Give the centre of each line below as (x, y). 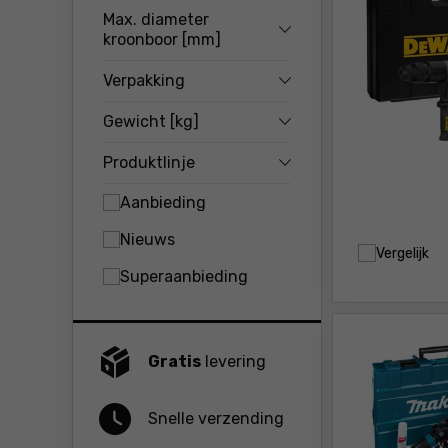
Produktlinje (149, 162)
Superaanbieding (184, 276)
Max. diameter (156, 19)
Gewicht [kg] (151, 121)
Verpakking (144, 80)
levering (233, 361)
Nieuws (147, 239)
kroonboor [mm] (162, 39)
